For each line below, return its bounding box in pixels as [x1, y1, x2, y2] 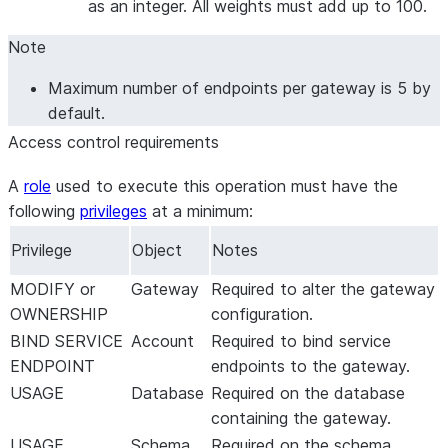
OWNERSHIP [10, 304, 108, 324]
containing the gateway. [211, 408, 391, 428]
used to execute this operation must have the [51, 176, 398, 196]
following [8, 201, 80, 221]
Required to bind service [211, 331, 391, 351]
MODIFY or [10, 279, 95, 299]
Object [132, 240, 182, 260]
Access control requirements [8, 132, 219, 152]
